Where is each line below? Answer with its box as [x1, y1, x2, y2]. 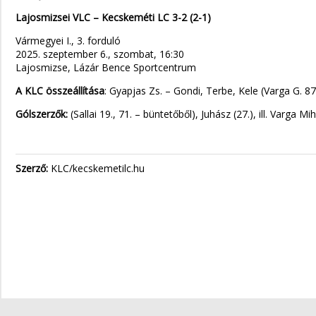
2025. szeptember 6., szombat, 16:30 [16, 47, 184, 61]
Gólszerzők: [16, 107, 71, 121]
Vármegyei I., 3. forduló [16, 34, 121, 47]
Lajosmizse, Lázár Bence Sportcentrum [16, 61, 196, 74]
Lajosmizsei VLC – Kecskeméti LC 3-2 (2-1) [16, 11, 211, 24]
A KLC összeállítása [16, 84, 104, 97]
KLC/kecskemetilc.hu [48, 162, 145, 175]
